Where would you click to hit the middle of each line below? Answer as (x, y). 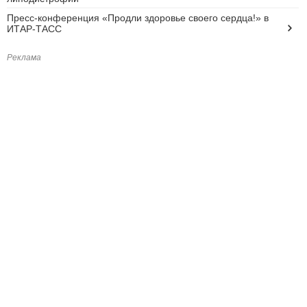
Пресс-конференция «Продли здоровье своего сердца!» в (138, 18)
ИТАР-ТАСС (34, 29)
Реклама (24, 57)
